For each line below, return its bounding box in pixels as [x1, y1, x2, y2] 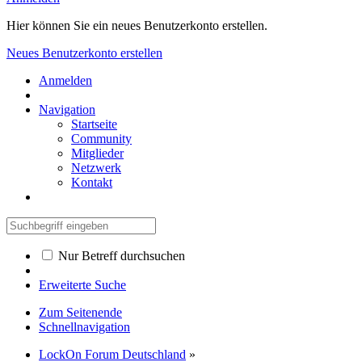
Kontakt [71, 175, 112, 189]
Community [71, 131, 132, 145]
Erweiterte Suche [39, 277, 126, 292]
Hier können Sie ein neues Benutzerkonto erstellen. [6, 18, 267, 32]
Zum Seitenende [39, 305, 122, 319]
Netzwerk [71, 160, 121, 175]
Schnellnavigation [39, 319, 130, 334]
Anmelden [39, 73, 92, 87]
